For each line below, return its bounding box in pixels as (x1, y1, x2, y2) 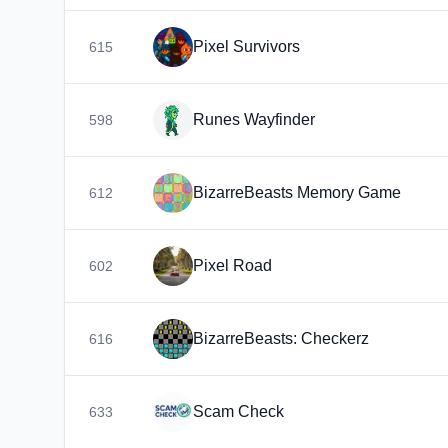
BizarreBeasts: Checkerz (193, 330, 369, 347)
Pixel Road (193, 257, 272, 274)
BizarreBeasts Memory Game (193, 184, 401, 201)
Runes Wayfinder (193, 111, 315, 128)
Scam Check (193, 403, 284, 420)
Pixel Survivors (193, 38, 300, 55)
